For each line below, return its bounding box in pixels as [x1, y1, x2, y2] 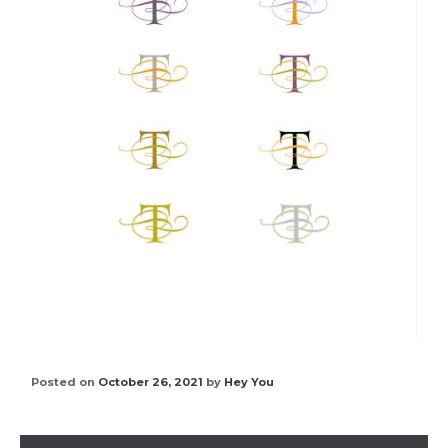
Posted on [31, 375, 98, 390]
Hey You [224, 375, 274, 390]
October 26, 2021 [98, 375, 203, 390]
